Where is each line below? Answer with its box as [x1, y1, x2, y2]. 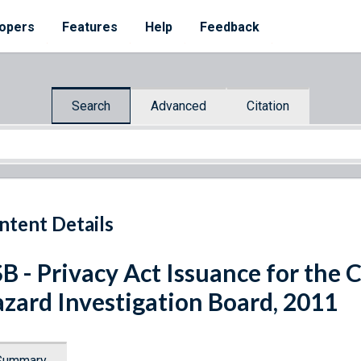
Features [62, 19, 118, 35]
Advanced [151, 98, 206, 114]
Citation [247, 98, 289, 114]
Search [72, 98, 110, 114]
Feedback [200, 19, 259, 35]
